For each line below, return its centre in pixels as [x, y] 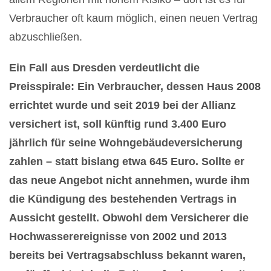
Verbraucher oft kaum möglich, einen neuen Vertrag [133, 18]
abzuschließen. [49, 37]
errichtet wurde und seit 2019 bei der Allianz [122, 105]
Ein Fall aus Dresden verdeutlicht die [104, 67]
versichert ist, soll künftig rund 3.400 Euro [118, 124]
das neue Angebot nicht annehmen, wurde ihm [129, 180]
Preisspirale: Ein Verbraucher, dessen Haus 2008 [135, 86]
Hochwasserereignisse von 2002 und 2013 [118, 236]
